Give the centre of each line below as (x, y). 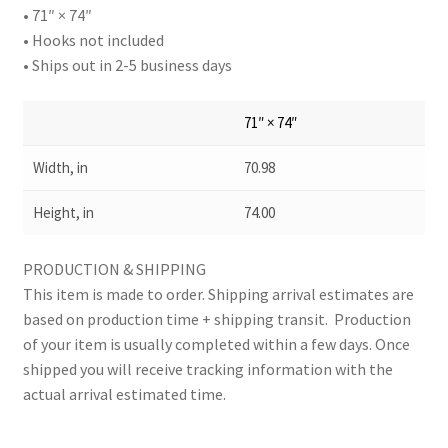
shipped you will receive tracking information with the (207, 369)
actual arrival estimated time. (124, 394)
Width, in (60, 167)
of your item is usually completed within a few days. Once (216, 344)
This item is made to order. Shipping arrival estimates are (218, 294)
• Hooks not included (93, 40)
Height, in (63, 212)
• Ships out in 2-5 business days (127, 65)
